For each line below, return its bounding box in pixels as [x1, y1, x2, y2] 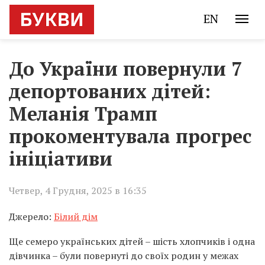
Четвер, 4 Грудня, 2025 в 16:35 [9, 184, 147, 197]
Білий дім [54, 210, 98, 223]
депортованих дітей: [9, 79, 211, 104]
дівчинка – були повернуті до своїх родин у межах [9, 249, 238, 262]
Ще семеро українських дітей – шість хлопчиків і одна [9, 235, 255, 248]
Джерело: [9, 210, 54, 223]
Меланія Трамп [9, 101, 157, 126]
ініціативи [9, 146, 112, 171]
